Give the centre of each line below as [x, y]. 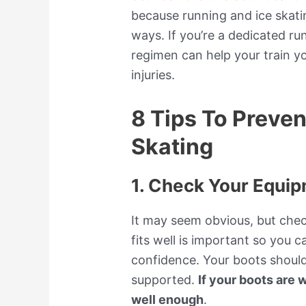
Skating [172, 146]
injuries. [153, 74]
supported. [165, 279]
